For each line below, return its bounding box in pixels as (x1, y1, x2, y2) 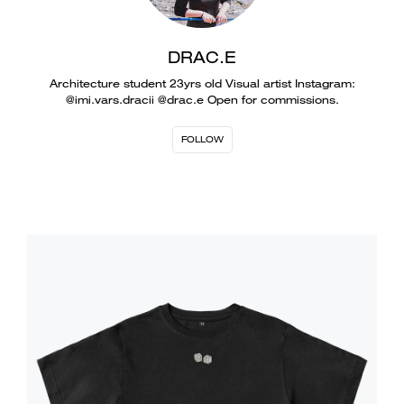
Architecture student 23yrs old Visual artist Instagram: (49, 76, 355, 91)
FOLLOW (180, 133, 224, 145)
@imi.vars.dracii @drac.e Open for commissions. (65, 92, 339, 107)
